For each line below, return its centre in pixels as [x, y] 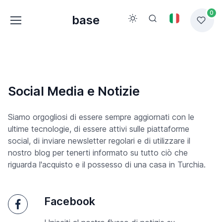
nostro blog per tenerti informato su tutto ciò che [98, 153]
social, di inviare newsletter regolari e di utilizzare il [99, 141]
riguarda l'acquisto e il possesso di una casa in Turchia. [107, 165]
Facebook [70, 201]
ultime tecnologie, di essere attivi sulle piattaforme [99, 129]
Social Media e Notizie [74, 91]
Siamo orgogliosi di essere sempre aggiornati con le [101, 117]
